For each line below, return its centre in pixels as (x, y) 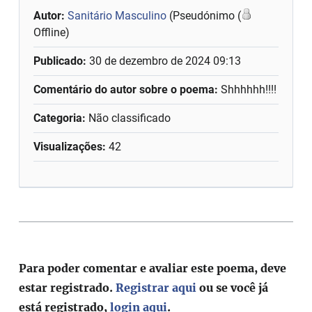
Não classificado (128, 118)
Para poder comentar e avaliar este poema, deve (153, 268)
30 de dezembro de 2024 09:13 (165, 61)
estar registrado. (68, 287)
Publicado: (62, 61)
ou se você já (233, 287)
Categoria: (60, 118)
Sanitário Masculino (117, 15)
